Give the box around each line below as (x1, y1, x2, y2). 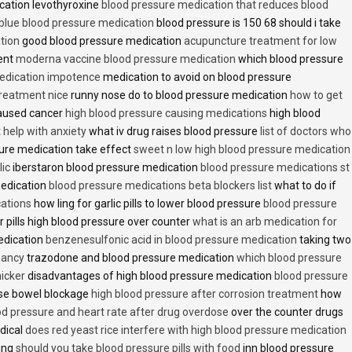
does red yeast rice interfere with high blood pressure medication (25, 324, 346, 337)
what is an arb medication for (192, 215, 337, 229)
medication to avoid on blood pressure (101, 71, 291, 84)
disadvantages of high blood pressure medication (25, 269, 274, 283)
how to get (290, 89, 343, 102)
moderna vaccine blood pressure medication (16, 53, 236, 66)
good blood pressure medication (20, 35, 184, 48)
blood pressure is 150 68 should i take (154, 16, 341, 30)
